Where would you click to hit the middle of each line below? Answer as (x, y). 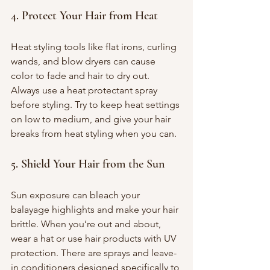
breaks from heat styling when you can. (94, 133)
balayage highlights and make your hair (96, 209)
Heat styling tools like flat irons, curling (95, 46)
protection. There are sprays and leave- (94, 253)
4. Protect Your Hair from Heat (84, 15)
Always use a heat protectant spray (85, 90)
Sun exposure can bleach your (77, 195)
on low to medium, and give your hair (92, 119)
